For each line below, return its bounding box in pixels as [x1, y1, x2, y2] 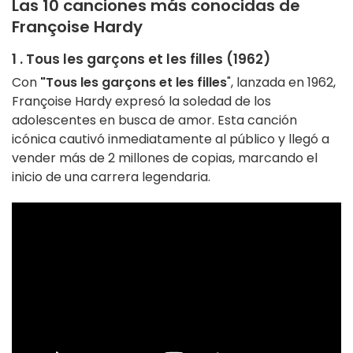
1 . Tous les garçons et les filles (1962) [12, 50, 270, 69]
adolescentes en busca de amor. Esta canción [12, 111, 297, 130]
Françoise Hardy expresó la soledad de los [12, 92, 271, 111]
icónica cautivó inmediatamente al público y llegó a [12, 130, 329, 149]
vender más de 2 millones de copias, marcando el [12, 149, 318, 168]
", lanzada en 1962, [227, 73, 336, 92]
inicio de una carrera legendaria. [12, 168, 210, 187]
